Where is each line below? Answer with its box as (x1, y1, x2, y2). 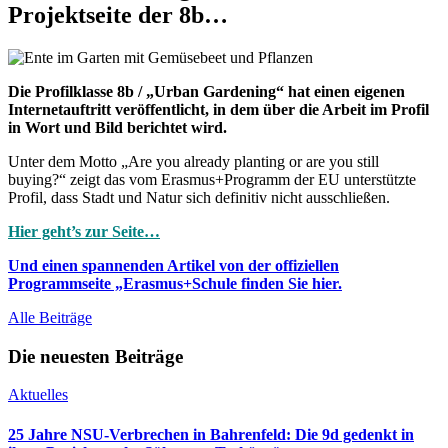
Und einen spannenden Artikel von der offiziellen (8, 256, 339, 274)
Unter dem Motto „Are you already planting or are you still (8, 152, 379, 170)
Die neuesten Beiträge (8, 345, 183, 367)
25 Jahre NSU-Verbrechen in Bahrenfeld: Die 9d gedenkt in (8, 425, 414, 443)
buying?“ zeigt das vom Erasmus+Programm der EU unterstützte (8, 170, 416, 188)
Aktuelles (8, 386, 68, 404)
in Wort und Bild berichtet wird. (8, 118, 227, 136)
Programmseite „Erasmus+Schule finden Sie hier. (8, 274, 342, 292)
